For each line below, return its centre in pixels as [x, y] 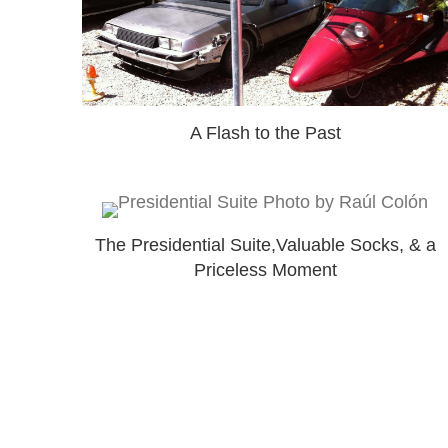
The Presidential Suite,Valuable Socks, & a [265, 244]
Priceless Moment [265, 269]
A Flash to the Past [265, 133]
